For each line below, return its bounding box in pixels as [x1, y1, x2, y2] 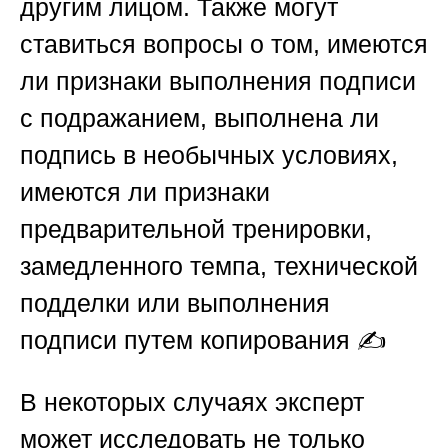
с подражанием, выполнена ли [20, 104, 379, 133]
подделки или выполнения [20, 289, 330, 318]
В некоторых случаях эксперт [20, 388, 364, 417]
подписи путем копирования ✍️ [20, 326, 387, 355]
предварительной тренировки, [20, 215, 372, 244]
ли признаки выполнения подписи [20, 67, 416, 96]
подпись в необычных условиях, [20, 141, 398, 170]
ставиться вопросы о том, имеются [20, 30, 428, 59]
